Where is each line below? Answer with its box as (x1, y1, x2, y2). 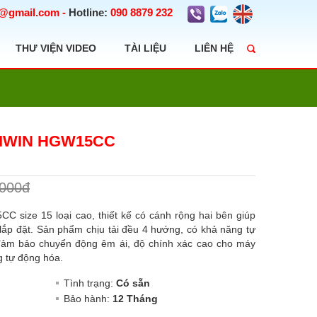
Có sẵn (115, 277, 150, 289)
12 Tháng (112, 293, 158, 304)
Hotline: (69, 6, 108, 18)
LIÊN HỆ (195, 42, 234, 54)
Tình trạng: (63, 277, 116, 289)
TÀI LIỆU (125, 42, 166, 54)
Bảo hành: (63, 293, 113, 304)
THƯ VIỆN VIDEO (16, 42, 96, 54)
